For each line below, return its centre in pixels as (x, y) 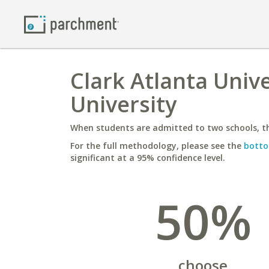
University (123, 104)
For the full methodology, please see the (157, 146)
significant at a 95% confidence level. (148, 158)
